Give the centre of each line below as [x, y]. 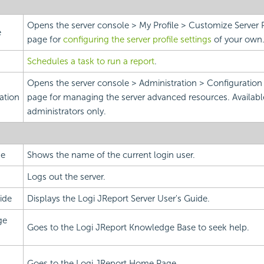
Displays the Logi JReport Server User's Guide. [118, 199]
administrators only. [66, 112]
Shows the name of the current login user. [111, 155]
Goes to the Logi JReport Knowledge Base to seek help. [138, 228]
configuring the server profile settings [137, 40]
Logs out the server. [66, 177]
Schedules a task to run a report [90, 62]
